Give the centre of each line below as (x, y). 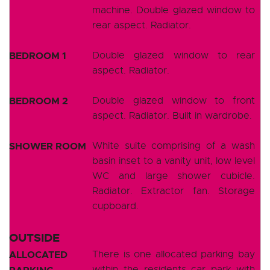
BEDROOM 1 (38, 55)
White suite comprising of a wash (174, 146)
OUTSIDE (34, 237)
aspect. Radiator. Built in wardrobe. (172, 115)
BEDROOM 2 (39, 101)
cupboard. (115, 206)
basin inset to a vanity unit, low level (174, 161)
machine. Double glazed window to (174, 10)
